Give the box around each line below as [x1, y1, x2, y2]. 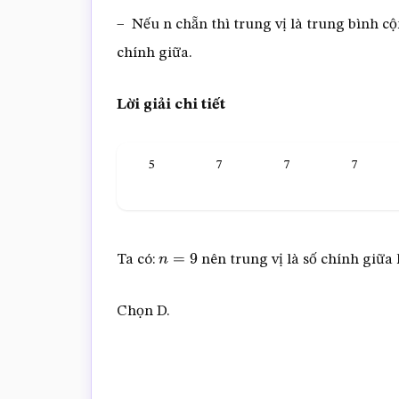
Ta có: [117, 252, 159, 267]
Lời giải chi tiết [117, 97, 225, 112]
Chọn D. [117, 304, 170, 319]
